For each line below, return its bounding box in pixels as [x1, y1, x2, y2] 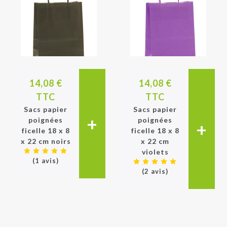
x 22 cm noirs [20, 137, 71, 145]
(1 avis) [32, 157, 59, 165]
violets [141, 147, 169, 156]
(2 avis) [142, 167, 168, 175]
